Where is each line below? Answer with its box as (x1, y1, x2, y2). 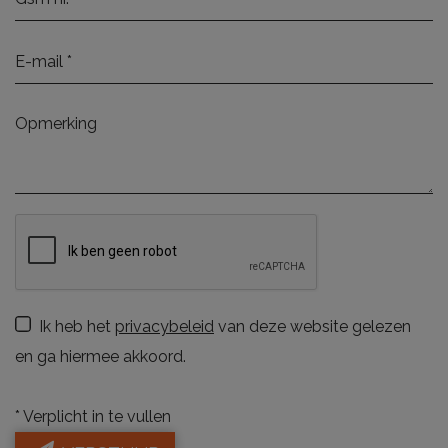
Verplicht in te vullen (20, 406, 171, 426)
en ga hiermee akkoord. (15, 346, 186, 366)
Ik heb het (39, 316, 115, 336)
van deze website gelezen (214, 316, 411, 336)
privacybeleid (115, 316, 214, 336)
